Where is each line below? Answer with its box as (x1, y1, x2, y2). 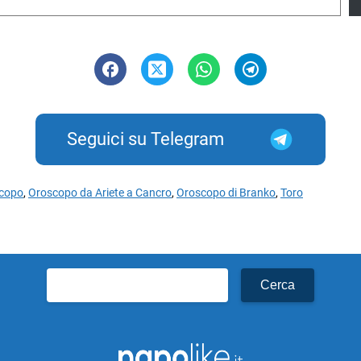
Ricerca (46, 268, 93, 286)
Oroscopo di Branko (176, 186, 276, 201)
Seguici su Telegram (67, 129, 225, 150)
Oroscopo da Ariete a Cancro (28, 186, 172, 201)
